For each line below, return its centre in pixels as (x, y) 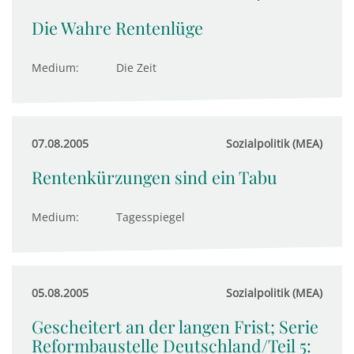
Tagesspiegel (151, 217)
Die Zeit (136, 68)
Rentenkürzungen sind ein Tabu (154, 177)
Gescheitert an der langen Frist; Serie (175, 326)
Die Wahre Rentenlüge (117, 28)
